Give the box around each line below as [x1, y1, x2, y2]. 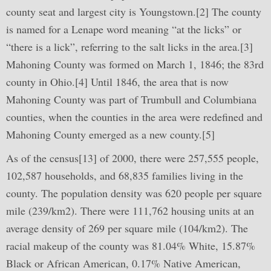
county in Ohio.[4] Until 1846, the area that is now [6, 74, 229, 89]
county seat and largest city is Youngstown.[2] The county [6, 4, 261, 19]
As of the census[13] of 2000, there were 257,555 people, [6, 151, 259, 165]
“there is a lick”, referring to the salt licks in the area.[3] [6, 39, 253, 54]
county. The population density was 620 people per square [6, 186, 262, 200]
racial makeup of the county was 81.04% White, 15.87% [6, 238, 255, 253]
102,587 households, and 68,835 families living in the [6, 168, 243, 183]
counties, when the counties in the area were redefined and [6, 109, 263, 124]
